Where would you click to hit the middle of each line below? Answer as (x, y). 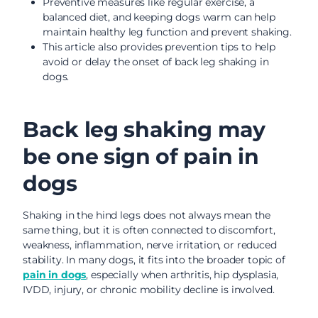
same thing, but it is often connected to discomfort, (149, 230)
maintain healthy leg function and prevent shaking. (167, 32)
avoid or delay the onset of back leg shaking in (156, 62)
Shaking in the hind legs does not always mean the (147, 215)
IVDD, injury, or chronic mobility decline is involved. (149, 290)
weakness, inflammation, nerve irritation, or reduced (150, 245)
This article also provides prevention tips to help (159, 47)
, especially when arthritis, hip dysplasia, (182, 275)
